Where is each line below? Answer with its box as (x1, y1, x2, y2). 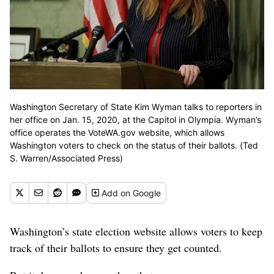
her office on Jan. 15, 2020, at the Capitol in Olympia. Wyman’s (10, 114, 261, 125)
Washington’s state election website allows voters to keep (10, 223, 262, 239)
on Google (120, 187, 161, 198)
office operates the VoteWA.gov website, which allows (10, 127, 224, 138)
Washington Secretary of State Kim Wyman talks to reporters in (10, 101, 262, 112)
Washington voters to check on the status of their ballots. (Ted (10, 139, 258, 150)
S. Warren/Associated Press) (10, 152, 123, 163)
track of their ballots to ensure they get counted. (10, 240, 222, 255)
